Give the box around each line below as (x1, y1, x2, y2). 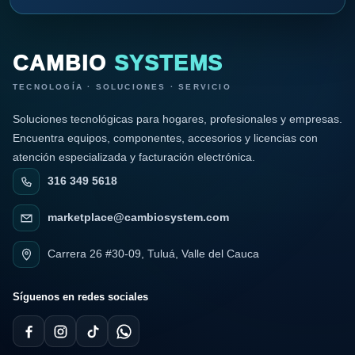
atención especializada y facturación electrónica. (13, 151, 255, 164)
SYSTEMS (113, 52, 223, 76)
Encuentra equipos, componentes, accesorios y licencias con (13, 132, 318, 145)
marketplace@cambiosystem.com (48, 212, 229, 223)
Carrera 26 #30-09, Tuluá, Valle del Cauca (48, 248, 259, 260)
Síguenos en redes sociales (13, 291, 148, 303)
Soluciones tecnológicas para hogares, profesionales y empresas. (13, 113, 342, 126)
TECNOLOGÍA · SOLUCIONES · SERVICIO (13, 82, 231, 92)
